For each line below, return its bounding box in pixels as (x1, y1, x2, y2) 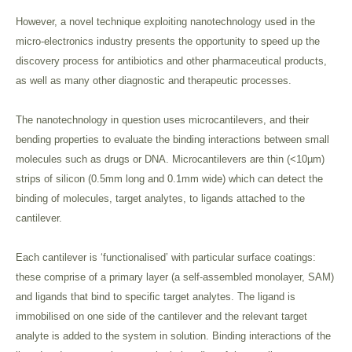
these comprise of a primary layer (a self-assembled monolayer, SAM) (16, 271, 334, 283)
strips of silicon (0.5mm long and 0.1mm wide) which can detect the (16, 173, 323, 185)
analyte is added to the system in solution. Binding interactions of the (16, 330, 331, 342)
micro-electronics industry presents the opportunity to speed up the (16, 35, 320, 47)
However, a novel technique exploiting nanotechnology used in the (16, 16, 315, 27)
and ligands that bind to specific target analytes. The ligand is (16, 291, 295, 302)
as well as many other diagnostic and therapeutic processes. (16, 75, 291, 86)
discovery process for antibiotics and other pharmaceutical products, (16, 55, 327, 67)
